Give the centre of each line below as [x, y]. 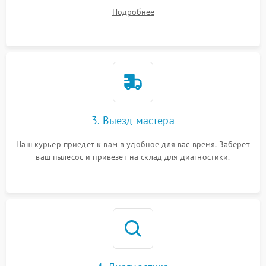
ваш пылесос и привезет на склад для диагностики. [133, 157]
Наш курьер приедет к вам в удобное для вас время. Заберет [133, 144]
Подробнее [133, 12]
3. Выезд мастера [133, 120]
